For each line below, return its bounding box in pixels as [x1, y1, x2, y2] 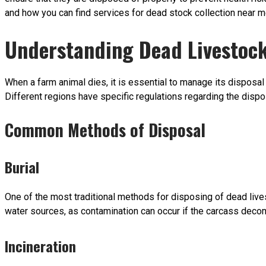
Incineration [5, 235, 76, 256]
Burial [5, 156, 39, 178]
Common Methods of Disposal [5, 118, 205, 142]
